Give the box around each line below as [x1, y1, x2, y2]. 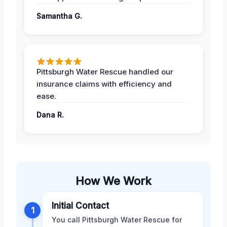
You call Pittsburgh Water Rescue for [52, 215, 182, 224]
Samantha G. [36, 11, 82, 20]
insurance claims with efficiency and [36, 79, 172, 89]
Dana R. [36, 110, 64, 119]
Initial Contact [52, 200, 109, 211]
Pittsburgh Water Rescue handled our [36, 66, 173, 77]
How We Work [75, 174, 152, 187]
